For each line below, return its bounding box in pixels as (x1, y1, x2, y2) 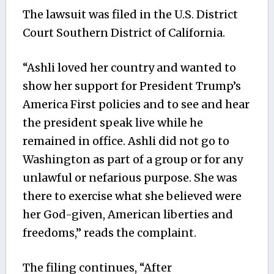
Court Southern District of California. (22, 25, 225, 40)
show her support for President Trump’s (22, 78, 241, 93)
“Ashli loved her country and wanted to (22, 60, 236, 75)
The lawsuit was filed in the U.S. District (22, 7, 238, 21)
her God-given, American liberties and (22, 207, 233, 221)
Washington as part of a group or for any (22, 152, 243, 166)
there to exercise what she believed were (22, 188, 242, 203)
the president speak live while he (22, 115, 203, 130)
